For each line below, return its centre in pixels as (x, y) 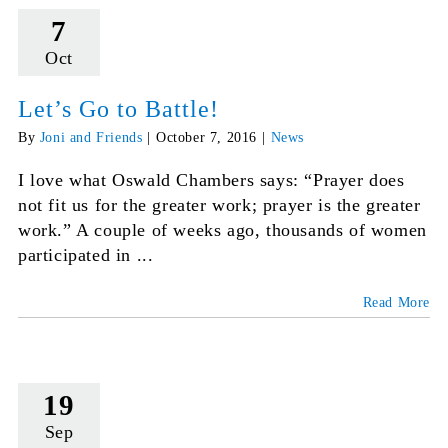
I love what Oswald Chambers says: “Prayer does (211, 180)
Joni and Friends (91, 138)
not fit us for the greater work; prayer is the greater (219, 205)
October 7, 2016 (206, 138)
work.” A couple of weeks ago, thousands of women (222, 230)
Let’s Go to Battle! (118, 109)
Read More (396, 303)
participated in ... (85, 255)
